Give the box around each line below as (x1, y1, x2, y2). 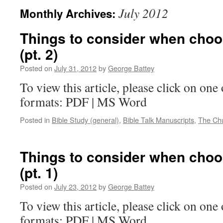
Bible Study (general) (52, 114, 119, 125)
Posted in (20, 114, 50, 125)
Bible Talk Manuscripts (123, 114, 194, 125)
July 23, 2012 (54, 181, 97, 192)
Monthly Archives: (20, 5, 118, 21)
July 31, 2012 (54, 63, 97, 73)
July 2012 (118, 4, 168, 21)
